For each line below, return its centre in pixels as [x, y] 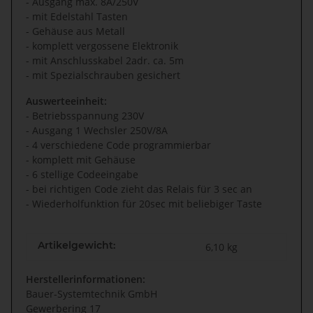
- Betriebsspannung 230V [85, 116]
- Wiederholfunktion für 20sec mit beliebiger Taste [144, 204]
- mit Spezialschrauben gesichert [103, 75]
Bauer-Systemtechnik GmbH [92, 294]
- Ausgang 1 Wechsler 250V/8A [97, 131]
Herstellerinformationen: [86, 279]
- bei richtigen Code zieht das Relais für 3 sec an [139, 189]
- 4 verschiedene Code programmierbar [118, 145]
